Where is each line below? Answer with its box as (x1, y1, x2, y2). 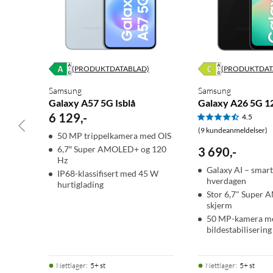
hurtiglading (57, 179, 104, 190)
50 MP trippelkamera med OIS (57, 130, 171, 141)
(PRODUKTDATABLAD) (72, 64, 149, 74)
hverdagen (206, 175, 246, 186)
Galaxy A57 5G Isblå (49, 97, 135, 109)
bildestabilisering (206, 224, 272, 235)
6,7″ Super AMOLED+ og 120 (57, 144, 166, 155)
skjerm (206, 200, 232, 211)
